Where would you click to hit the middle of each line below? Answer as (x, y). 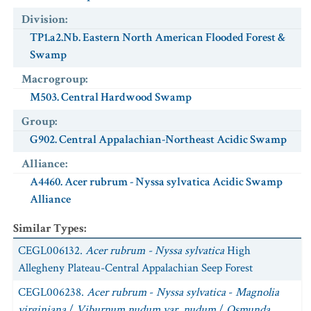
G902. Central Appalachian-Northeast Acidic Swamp (158, 140)
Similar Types (49, 228)
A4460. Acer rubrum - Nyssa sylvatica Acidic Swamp (156, 182)
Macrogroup (53, 79)
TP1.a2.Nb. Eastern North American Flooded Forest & (158, 37)
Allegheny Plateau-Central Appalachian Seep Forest (135, 268)
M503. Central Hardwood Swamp (111, 97)
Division (43, 19)
